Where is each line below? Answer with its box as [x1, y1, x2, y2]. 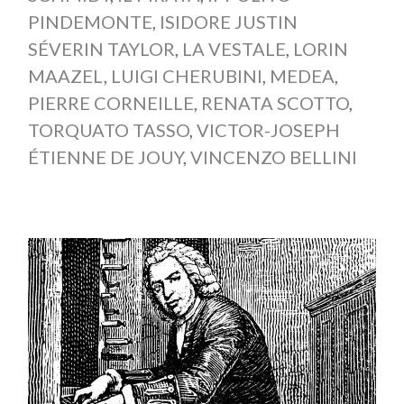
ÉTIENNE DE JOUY [27, 146, 183, 169]
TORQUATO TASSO [27, 119, 189, 142]
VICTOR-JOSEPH [196, 119, 340, 142]
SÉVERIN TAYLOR [27, 38, 175, 60]
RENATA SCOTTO [200, 92, 349, 115]
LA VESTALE [181, 38, 286, 60]
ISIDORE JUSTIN [159, 11, 298, 33]
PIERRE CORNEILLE [27, 92, 194, 115]
